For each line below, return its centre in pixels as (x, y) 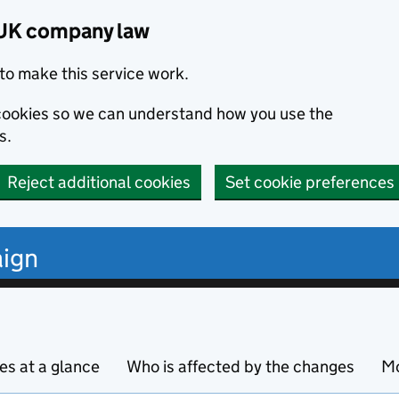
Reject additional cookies (99, 182)
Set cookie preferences (310, 182)
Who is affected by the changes (240, 366)
